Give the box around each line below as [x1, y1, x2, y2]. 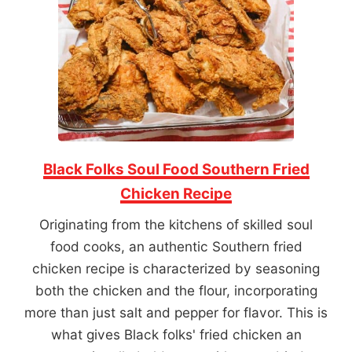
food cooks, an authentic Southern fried [49, 238, 302, 255]
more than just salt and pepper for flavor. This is [24, 304, 328, 321]
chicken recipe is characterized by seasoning [32, 260, 320, 277]
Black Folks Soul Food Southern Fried [42, 160, 310, 179]
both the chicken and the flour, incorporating [35, 282, 317, 299]
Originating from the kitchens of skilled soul [39, 216, 313, 233]
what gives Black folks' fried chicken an [50, 326, 302, 343]
